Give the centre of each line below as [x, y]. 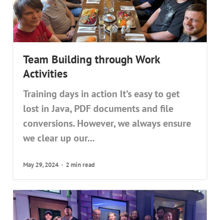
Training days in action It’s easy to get [102, 94]
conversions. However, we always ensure [107, 124]
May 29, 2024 [41, 165]
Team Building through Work [92, 59]
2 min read [81, 165]
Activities [46, 73]
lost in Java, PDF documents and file [98, 109]
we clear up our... [59, 138]
